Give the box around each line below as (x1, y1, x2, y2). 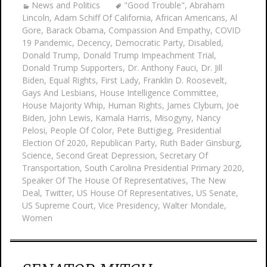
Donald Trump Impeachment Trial (83, 49, 214, 61)
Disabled (188, 37, 221, 48)
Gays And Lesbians (22, 87, 95, 98)
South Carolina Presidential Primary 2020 (85, 162, 242, 173)
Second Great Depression (56, 150, 155, 161)
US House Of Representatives (77, 187, 191, 198)
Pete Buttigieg (117, 125, 172, 136)
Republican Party (91, 137, 155, 148)
